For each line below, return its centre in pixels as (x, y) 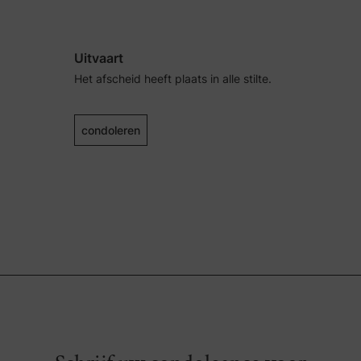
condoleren (110, 130)
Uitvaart (98, 58)
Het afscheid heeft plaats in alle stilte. (172, 79)
